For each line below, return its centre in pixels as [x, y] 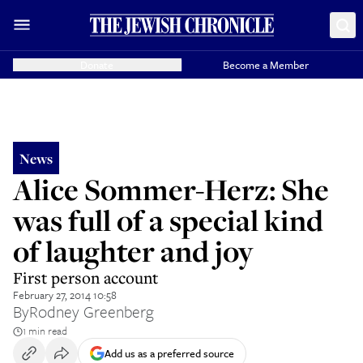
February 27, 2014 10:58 [65, 295]
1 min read [45, 331]
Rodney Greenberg [92, 312]
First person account [85, 278]
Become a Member [266, 65]
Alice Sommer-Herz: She [171, 189]
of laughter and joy [133, 251]
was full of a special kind [168, 220]
